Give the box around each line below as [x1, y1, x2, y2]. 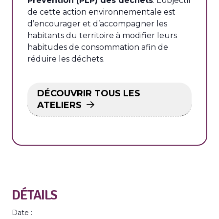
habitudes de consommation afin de [27, 43, 168, 52]
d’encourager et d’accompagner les [27, 19, 167, 28]
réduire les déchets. [27, 54, 105, 64]
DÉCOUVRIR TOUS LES [37, 88, 140, 99]
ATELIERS [37, 100, 82, 110]
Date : [12, 208, 32, 217]
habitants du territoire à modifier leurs [27, 31, 177, 40]
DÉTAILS [12, 187, 57, 203]
